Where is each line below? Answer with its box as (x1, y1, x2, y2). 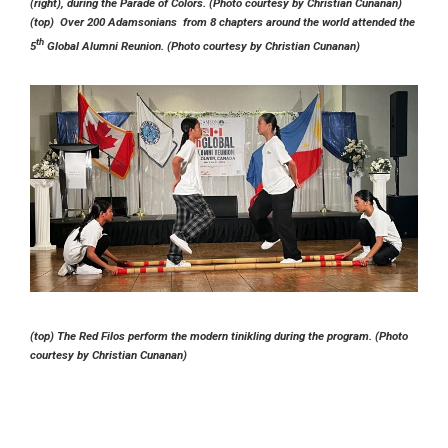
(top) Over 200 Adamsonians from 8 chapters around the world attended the (30, 14, 415, 29)
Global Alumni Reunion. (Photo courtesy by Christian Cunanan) (44, 38, 360, 53)
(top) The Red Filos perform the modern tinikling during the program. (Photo (30, 328, 408, 343)
